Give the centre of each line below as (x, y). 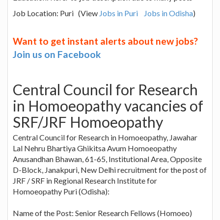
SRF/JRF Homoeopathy (88, 122)
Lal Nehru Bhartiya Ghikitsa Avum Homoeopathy (95, 148)
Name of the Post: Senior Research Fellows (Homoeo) (102, 213)
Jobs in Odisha (168, 13)
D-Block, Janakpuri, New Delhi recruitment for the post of (110, 169)
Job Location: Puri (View (56, 13)
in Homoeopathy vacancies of (108, 105)
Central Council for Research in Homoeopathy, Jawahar (105, 137)
